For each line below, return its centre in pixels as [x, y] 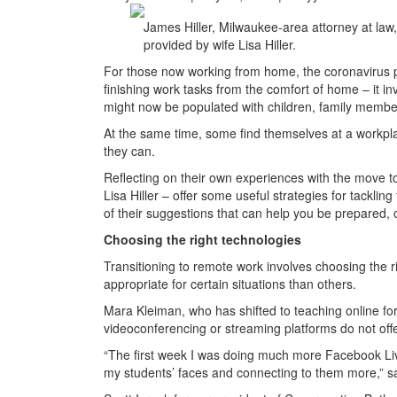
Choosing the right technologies [202, 239]
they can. [129, 151]
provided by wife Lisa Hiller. [220, 44]
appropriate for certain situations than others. [230, 284]
